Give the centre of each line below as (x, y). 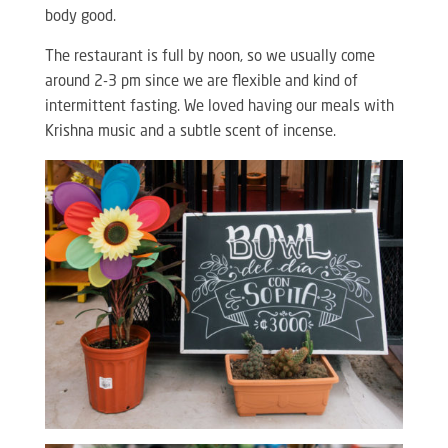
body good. (80, 17)
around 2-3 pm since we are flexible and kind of (201, 82)
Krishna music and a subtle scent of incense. (190, 132)
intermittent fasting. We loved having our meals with (219, 107)
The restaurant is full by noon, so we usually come (209, 57)
